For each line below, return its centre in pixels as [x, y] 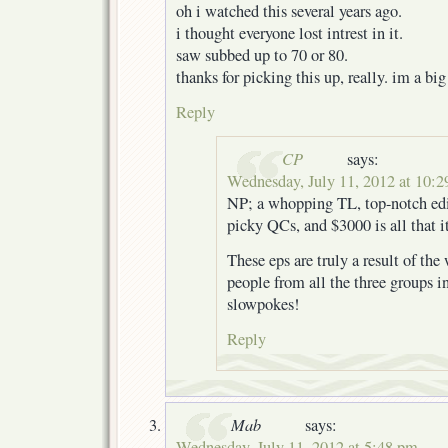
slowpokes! [263, 303]
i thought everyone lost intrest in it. [289, 32]
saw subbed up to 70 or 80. [262, 54]
